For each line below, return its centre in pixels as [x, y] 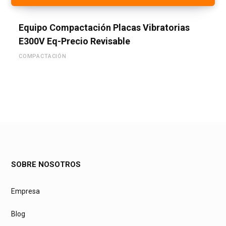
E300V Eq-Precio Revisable [74, 41]
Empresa [25, 191]
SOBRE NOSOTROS [46, 164]
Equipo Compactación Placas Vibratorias [104, 27]
